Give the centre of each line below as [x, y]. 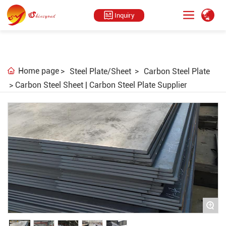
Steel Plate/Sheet [100, 71]
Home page [39, 71]
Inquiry [124, 15]
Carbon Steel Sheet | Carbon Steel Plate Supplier [101, 85]
